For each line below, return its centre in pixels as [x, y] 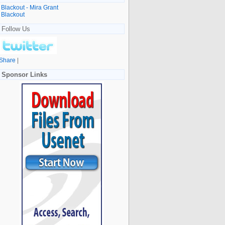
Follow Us [16, 29]
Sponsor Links [24, 74]
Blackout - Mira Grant [30, 7]
